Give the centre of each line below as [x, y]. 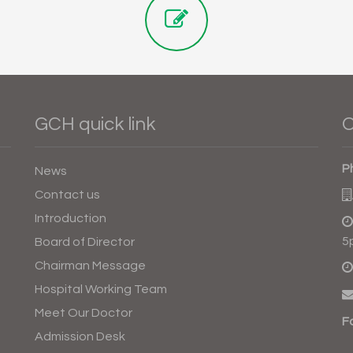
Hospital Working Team [101, 289]
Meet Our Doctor [84, 313]
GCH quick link [95, 124]
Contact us [67, 195]
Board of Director [85, 242]
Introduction [71, 218]
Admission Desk [80, 336]
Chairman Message [90, 266]
